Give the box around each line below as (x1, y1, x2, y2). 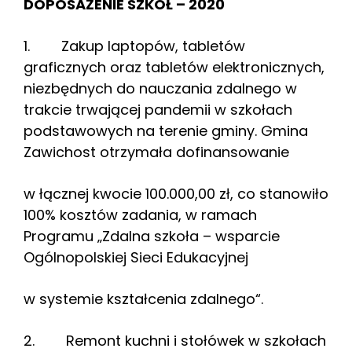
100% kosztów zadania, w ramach (24, 205, 257, 225)
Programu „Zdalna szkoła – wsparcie (24, 226, 280, 247)
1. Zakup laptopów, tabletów (24, 36, 245, 57)
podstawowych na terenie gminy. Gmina (24, 121, 308, 141)
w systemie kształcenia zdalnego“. (24, 289, 263, 310)
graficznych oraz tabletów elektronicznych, (24, 57, 324, 78)
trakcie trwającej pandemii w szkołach (24, 100, 292, 120)
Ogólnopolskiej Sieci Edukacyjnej (24, 247, 248, 268)
